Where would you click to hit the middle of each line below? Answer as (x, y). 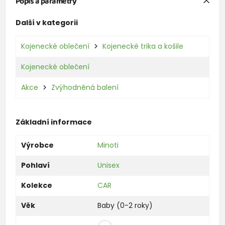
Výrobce (37, 145)
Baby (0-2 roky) (125, 205)
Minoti (108, 145)
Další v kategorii (46, 22)
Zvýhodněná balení (85, 87)
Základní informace (53, 122)
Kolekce (36, 185)
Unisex (108, 165)
